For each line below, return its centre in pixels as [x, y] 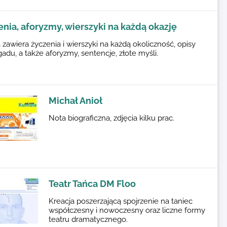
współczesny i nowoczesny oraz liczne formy [127, 210]
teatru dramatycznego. [88, 219]
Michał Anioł [75, 101]
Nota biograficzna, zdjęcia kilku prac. [111, 118]
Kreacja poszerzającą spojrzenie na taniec [121, 201]
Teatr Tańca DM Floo [92, 184]
